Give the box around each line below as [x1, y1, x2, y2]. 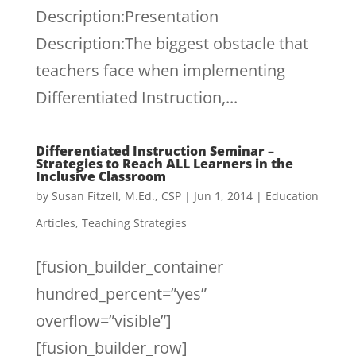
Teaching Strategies [81, 215, 187, 230]
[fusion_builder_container [35, 256, 223, 277]
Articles [35, 215, 75, 230]
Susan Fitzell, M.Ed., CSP [51, 188, 181, 203]
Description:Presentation [35, 6, 219, 27]
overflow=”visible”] [35, 310, 172, 331]
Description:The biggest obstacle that [35, 33, 308, 54]
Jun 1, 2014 [193, 188, 253, 203]
